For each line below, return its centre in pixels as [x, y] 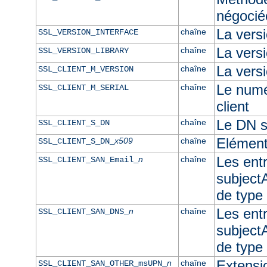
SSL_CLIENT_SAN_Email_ [88, 159]
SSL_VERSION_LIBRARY [83, 50]
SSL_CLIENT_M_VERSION [86, 69]
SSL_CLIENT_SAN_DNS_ [83, 211]
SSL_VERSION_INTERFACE [88, 32]
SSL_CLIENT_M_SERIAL [83, 87]
